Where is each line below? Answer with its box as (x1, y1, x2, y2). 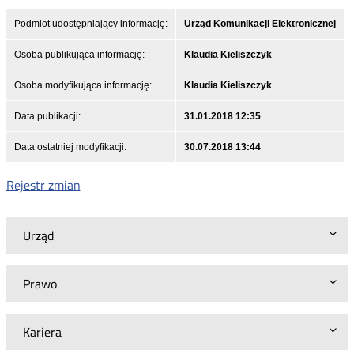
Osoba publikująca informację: (13, 48, 145, 60)
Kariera (22, 322, 62, 341)
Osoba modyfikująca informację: (13, 79, 152, 91)
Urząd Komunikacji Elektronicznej (183, 17, 336, 29)
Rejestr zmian (6, 175, 81, 194)
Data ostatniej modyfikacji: (13, 141, 126, 153)
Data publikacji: (13, 110, 81, 122)
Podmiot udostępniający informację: (13, 17, 168, 29)
